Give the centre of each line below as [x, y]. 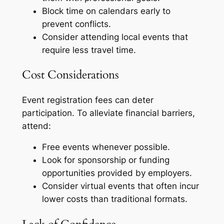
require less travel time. [89, 50]
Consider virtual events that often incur [120, 186]
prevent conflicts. [76, 24]
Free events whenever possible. [106, 147]
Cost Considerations [70, 75]
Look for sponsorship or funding [105, 160]
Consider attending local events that [115, 37]
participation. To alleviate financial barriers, [108, 113]
